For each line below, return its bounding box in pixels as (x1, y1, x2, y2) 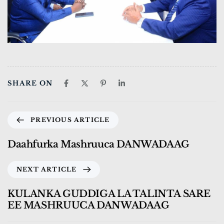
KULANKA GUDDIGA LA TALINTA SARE (7, 188, 210, 200)
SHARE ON (7, 79, 53, 88)
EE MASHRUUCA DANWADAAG (7, 199, 169, 211)
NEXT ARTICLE (16, 165, 77, 173)
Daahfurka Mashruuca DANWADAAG (7, 138, 189, 150)
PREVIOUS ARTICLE (30, 116, 110, 124)
